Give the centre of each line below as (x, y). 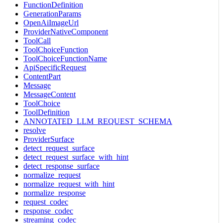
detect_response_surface (61, 166)
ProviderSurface (49, 139)
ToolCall (37, 40)
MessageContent (50, 94)
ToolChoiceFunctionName (65, 58)
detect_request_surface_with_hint (76, 157)
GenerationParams (52, 13)
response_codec (48, 211)
